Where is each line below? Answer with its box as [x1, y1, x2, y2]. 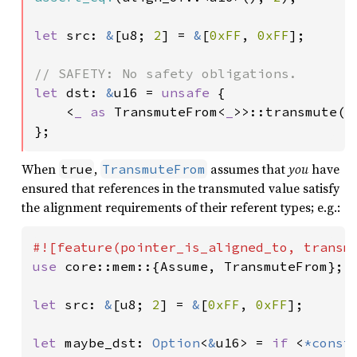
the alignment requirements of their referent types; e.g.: [22, 198, 340, 216]
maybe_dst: [65, 334, 152, 351]
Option [152, 334, 200, 351]
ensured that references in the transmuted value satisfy [22, 178, 339, 197]
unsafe [162, 84, 218, 100]
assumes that [207, 159, 288, 178]
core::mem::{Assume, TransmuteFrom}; [65, 257, 343, 274]
